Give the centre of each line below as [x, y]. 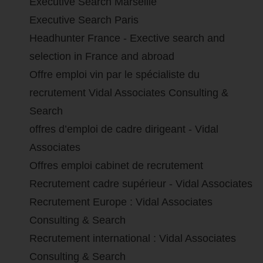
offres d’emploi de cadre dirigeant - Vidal [124, 129]
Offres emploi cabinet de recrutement [116, 166]
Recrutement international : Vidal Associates [133, 239]
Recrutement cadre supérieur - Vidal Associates [141, 184]
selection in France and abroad [102, 57]
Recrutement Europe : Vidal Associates [121, 202]
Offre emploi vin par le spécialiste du [114, 75]
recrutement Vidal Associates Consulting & [129, 93]
